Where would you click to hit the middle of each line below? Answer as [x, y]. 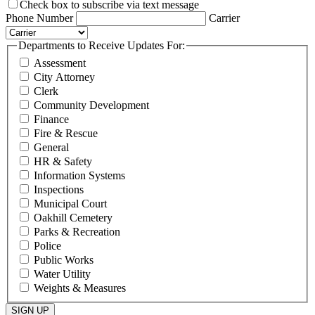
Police [46, 246]
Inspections [57, 190]
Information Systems [78, 176]
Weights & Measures [78, 288]
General [50, 148]
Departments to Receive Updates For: [102, 45]
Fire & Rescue [64, 134]
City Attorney [63, 77]
